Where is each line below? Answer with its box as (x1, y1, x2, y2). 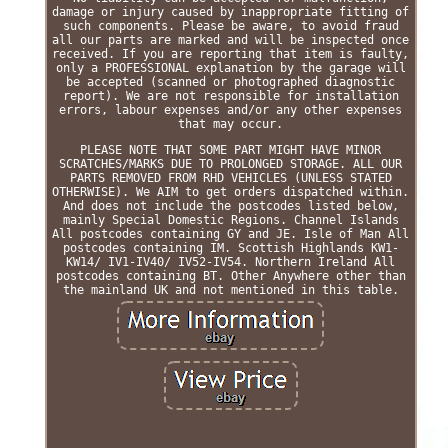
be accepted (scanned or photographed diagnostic (66, 74, 396, 89)
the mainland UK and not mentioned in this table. (62, 282, 399, 297)
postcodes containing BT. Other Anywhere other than (55, 268, 406, 283)
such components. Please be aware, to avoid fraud (62, 18, 399, 33)
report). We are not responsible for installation (62, 88, 399, 103)
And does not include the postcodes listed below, (62, 198, 399, 213)
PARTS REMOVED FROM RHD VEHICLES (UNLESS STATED (69, 170, 392, 185)
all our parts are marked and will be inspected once (52, 32, 410, 47)
